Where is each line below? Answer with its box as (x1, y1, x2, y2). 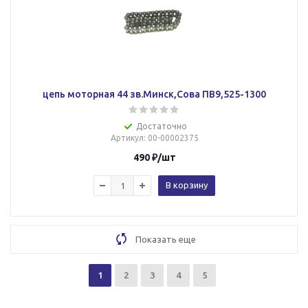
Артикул (110, 133, 144, 142)
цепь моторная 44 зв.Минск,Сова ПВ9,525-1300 (202, 89, 266, 100)
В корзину (166, 180, 208, 190)
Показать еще (135, 234, 196, 244)
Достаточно (135, 122, 187, 131)
